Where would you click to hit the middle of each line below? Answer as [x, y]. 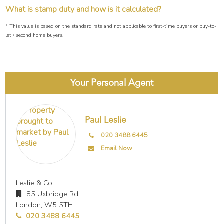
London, [29, 205]
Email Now [116, 148]
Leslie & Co [34, 183]
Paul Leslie [106, 120]
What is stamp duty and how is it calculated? [83, 10]
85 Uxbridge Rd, [52, 194]
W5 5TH [59, 205]
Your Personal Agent [112, 83]
